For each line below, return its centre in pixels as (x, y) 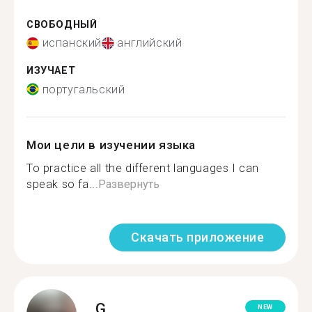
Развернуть (129, 184)
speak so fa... (63, 184)
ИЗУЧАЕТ (51, 71)
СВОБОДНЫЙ (62, 24)
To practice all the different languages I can (143, 168)
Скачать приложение (197, 237)
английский (150, 43)
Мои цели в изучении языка (111, 145)
